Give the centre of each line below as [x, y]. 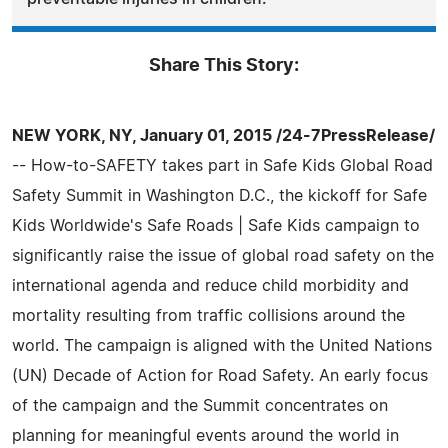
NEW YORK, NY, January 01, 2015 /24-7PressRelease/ [223, 135]
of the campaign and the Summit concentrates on [200, 405]
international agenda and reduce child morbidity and [210, 285]
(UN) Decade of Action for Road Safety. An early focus [220, 375]
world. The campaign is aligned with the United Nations [222, 345]
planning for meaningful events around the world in [205, 435]
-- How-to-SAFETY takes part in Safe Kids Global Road [222, 165]
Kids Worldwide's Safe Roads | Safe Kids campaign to [216, 225]
